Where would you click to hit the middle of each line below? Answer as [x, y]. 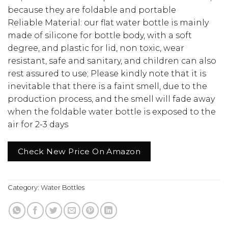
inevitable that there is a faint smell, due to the [107, 86]
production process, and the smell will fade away [111, 99]
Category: [24, 187]
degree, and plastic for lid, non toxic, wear [96, 48]
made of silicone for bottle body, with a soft [100, 35]
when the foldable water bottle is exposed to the [112, 111]
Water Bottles [63, 187]
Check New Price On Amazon [79, 151]
